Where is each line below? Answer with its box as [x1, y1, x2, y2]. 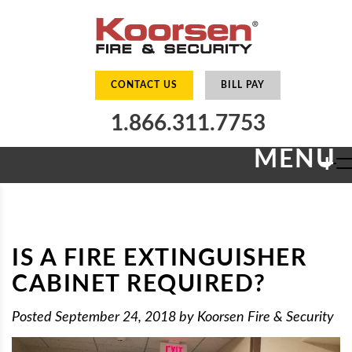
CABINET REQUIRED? [12, 273, 266, 296]
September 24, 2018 [55, 310, 179, 324]
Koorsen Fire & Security [197, 310, 334, 324]
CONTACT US [111, 80, 178, 90]
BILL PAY [221, 80, 265, 90]
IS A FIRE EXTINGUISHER [12, 247, 306, 270]
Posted [12, 310, 55, 324]
